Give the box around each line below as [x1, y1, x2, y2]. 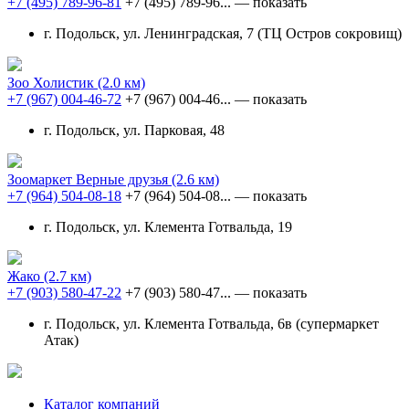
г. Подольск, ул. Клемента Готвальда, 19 [44, 218, 292, 235]
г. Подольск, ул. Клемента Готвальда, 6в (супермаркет [44, 315, 379, 331]
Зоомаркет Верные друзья [7, 171, 172, 187]
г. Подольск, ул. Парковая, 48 [44, 121, 225, 138]
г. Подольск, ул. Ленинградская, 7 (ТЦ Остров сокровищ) [44, 25, 402, 41]
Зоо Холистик [7, 74, 98, 90]
